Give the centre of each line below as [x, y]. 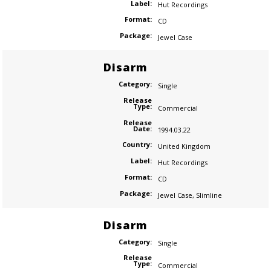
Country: [137, 145]
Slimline [209, 195]
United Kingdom [184, 146]
